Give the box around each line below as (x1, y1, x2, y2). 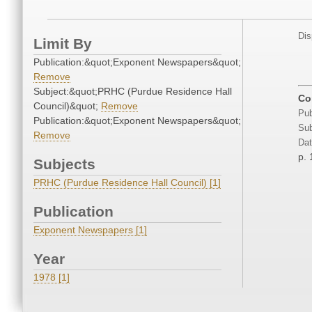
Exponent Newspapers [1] (33, 224, 147, 236)
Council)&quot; (33, 100, 101, 112)
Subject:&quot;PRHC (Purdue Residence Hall (33, 86, 232, 97)
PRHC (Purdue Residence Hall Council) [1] (33, 177, 221, 189)
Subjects (33, 156, 95, 173)
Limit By (33, 36, 92, 52)
